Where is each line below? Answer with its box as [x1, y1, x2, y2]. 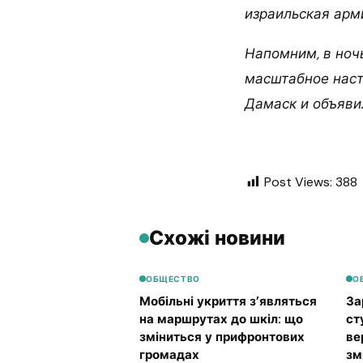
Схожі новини [149, 225, 285, 251]
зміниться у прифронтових [139, 328, 305, 345]
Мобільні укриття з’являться [139, 293, 317, 310]
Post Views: [264, 173, 332, 191]
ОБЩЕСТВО [146, 273, 200, 284]
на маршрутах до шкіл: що [139, 310, 303, 327]
